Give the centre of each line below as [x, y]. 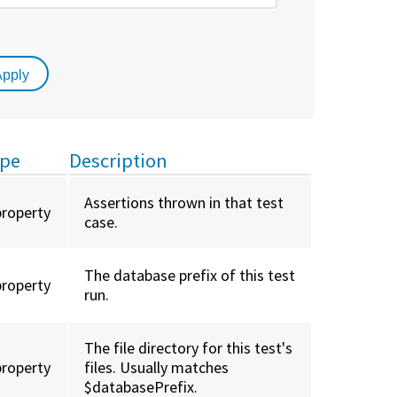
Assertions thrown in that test [184, 203]
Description [119, 161]
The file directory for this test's [189, 348]
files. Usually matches [157, 368]
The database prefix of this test [190, 276]
